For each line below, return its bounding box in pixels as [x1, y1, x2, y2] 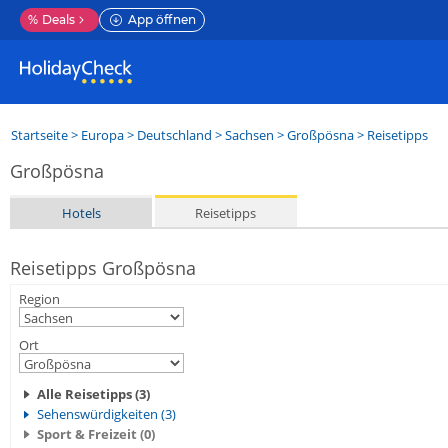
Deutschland [137, 126, 212, 144]
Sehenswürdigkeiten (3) [37, 405, 176, 423]
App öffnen [128, 12, 196, 27]
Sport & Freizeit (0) [37, 425, 155, 443]
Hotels [61, 203, 101, 222]
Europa [81, 126, 124, 144]
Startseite [11, 126, 68, 144]
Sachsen [225, 126, 274, 144]
